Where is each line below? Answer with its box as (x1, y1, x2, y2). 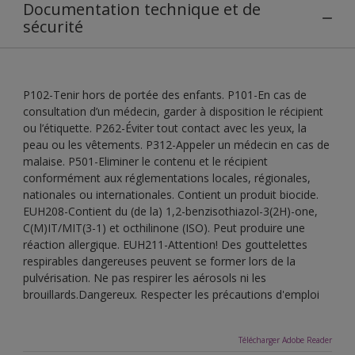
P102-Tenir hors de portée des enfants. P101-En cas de (23, 86, 307, 102)
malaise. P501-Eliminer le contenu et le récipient (23, 153, 268, 169)
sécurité (23, 15, 83, 37)
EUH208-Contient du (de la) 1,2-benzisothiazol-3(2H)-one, (23, 203, 318, 219)
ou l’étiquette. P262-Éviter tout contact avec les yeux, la (23, 120, 307, 136)
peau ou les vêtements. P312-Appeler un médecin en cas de (23, 136, 330, 152)
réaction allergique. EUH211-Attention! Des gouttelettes (23, 236, 307, 252)
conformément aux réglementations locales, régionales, (23, 170, 311, 185)
